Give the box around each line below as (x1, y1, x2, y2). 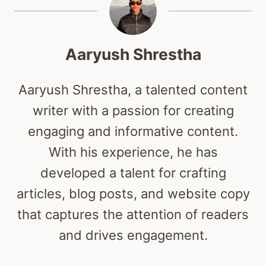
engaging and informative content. (28, 123, 238, 140)
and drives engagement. (58, 227, 208, 243)
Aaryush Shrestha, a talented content (18, 82, 248, 98)
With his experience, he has (48, 144, 218, 160)
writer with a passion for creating (32, 103, 234, 119)
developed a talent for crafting (40, 165, 226, 181)
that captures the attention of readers (17, 207, 249, 223)
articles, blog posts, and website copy (16, 186, 250, 202)
